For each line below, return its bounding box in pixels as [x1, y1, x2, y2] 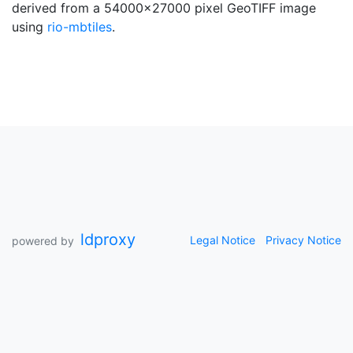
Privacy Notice [266, 233, 341, 247]
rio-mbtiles [47, 19, 112, 35]
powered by [12, 234, 74, 247]
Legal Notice [190, 233, 255, 247]
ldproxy [80, 230, 136, 249]
